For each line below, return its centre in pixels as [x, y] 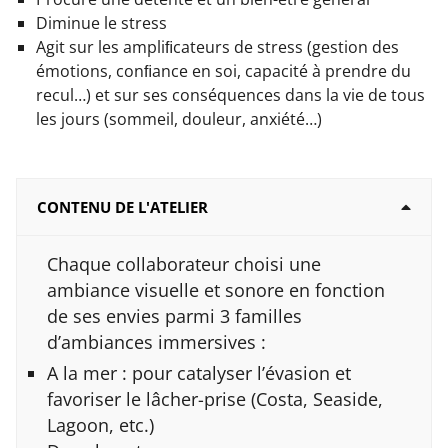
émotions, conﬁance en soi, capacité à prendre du [223, 71]
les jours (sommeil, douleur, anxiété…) [179, 119]
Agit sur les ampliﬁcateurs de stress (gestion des [217, 47]
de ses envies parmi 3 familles [174, 316]
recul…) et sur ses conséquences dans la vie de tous [230, 95]
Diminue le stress [101, 23]
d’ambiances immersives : [156, 342]
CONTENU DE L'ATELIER [122, 207]
